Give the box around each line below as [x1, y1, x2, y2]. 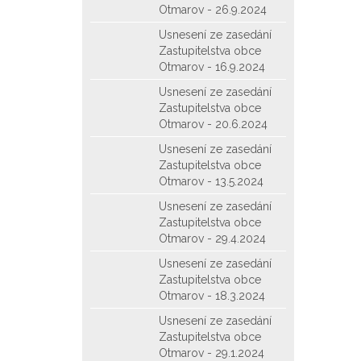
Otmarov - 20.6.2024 [159, 118, 268, 131]
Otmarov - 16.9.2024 [159, 60, 265, 73]
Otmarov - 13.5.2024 [159, 175, 263, 188]
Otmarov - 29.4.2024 [159, 232, 266, 245]
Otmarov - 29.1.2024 [159, 346, 264, 359]
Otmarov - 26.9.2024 [159, 3, 267, 16]
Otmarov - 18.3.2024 [159, 289, 265, 302]
